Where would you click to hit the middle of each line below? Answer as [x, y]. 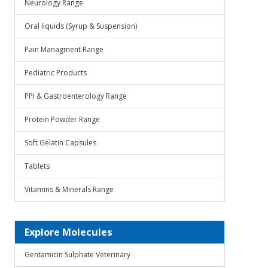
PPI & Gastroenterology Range [76, 96]
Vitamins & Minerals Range [69, 189]
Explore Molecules [68, 232]
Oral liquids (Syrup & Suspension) [81, 26]
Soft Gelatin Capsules [60, 143]
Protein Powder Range [62, 119]
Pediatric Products [56, 73]
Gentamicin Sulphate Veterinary [77, 255]
